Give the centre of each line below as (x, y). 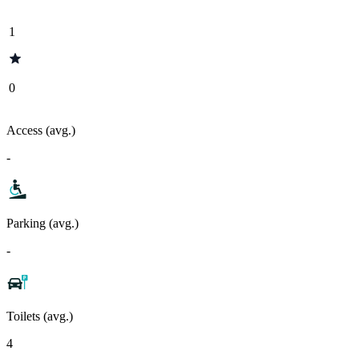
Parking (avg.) (42, 223)
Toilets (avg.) (40, 316)
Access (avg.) (41, 130)
